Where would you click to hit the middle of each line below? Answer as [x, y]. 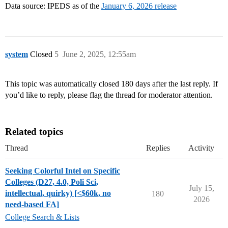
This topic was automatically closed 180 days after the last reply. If [111, 84]
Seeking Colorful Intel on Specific [63, 171]
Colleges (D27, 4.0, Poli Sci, [52, 182]
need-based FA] [32, 205]
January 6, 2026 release [139, 6]
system [17, 54]
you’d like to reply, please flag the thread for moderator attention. [109, 95]
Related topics [34, 132]
